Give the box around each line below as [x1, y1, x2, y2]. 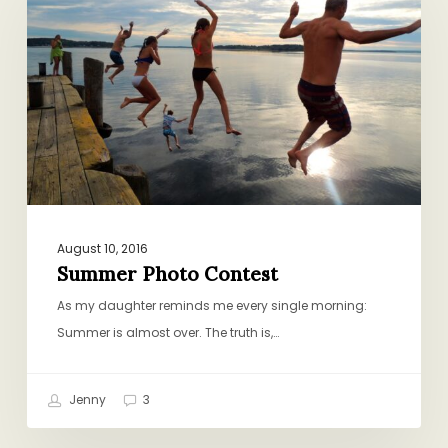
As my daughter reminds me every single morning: [56, 297, 367, 315]
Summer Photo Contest [56, 262, 278, 287]
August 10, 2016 [56, 240, 148, 258]
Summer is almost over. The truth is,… [56, 324, 279, 342]
